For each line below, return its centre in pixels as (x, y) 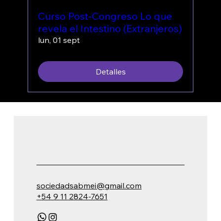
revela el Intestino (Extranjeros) (110, 29)
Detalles (110, 72)
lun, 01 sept (59, 40)
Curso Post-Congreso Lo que (105, 16)
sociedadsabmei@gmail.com (89, 185)
